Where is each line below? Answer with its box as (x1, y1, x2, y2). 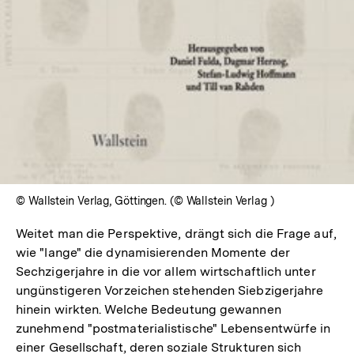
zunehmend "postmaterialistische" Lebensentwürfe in (16, 320, 331, 336)
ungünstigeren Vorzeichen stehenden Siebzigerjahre (16, 282, 324, 298)
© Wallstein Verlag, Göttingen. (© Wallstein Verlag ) (16, 194, 274, 207)
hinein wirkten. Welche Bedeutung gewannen (16, 301, 281, 317)
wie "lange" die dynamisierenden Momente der (16, 244, 290, 260)
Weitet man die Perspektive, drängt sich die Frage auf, (16, 225, 337, 241)
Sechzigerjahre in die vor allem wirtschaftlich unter (16, 263, 316, 279)
